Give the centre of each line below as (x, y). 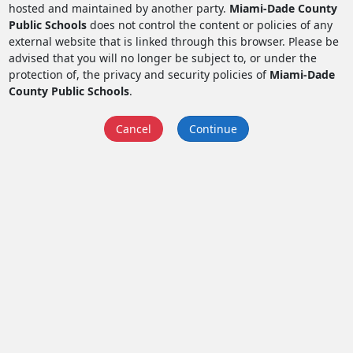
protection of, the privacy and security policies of (139, 74)
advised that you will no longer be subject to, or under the (162, 58)
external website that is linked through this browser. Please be (173, 41)
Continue (213, 129)
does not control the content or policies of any (209, 24)
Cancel (134, 129)
